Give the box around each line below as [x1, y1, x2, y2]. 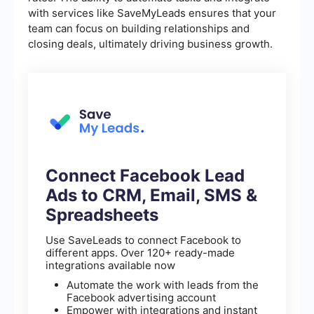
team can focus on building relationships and [28, 22, 250, 36]
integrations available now [46, 259, 175, 273]
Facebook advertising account [67, 291, 216, 305]
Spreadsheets [46, 205, 158, 226]
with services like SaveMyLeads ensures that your [28, 6, 276, 20]
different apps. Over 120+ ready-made [46, 246, 235, 260]
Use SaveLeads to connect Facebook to [46, 233, 241, 247]
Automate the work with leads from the [67, 278, 259, 292]
